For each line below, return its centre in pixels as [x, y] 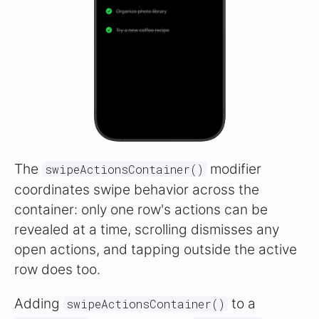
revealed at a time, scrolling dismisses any [147, 230]
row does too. [57, 270]
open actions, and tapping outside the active [156, 250]
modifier [234, 169]
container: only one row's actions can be [141, 210]
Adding [39, 304]
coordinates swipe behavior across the [137, 190]
